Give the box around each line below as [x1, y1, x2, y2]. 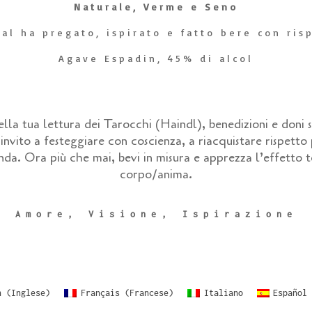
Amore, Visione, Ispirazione [15, 209, 297, 220]
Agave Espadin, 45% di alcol [58, 52, 253, 64]
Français [81, 287, 120, 298]
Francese [130, 287, 169, 298]
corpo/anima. [120, 165, 192, 182]
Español [273, 287, 308, 298]
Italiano [203, 287, 243, 298]
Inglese [11, 287, 46, 298]
